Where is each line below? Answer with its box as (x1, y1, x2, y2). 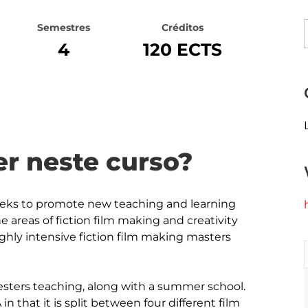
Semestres (36, 21, 90, 34)
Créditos (162, 21, 204, 34)
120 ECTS (143, 39, 223, 60)
